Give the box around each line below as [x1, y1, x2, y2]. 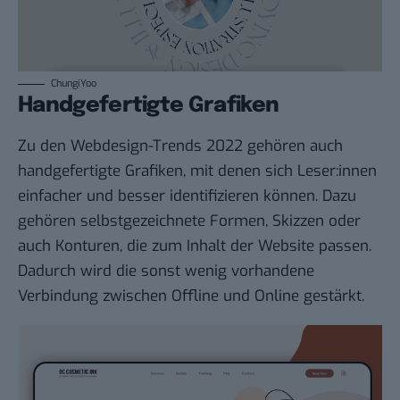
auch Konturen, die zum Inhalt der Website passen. [18, 236, 371, 257]
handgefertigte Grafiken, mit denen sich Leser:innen [18, 161, 377, 182]
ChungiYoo [51, 77, 96, 91]
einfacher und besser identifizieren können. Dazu [18, 186, 356, 207]
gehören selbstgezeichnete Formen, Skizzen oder [18, 211, 361, 232]
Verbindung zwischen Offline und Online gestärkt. [18, 286, 364, 307]
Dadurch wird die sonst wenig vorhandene [18, 261, 314, 282]
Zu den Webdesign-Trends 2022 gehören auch [18, 136, 343, 157]
